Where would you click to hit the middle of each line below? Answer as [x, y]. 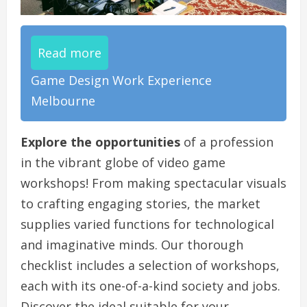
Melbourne [63, 101]
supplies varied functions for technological [147, 224]
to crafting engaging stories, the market [140, 204]
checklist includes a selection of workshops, [150, 266]
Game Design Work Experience [121, 81]
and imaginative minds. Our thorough [132, 245]
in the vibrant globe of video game [123, 163]
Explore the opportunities [100, 142]
